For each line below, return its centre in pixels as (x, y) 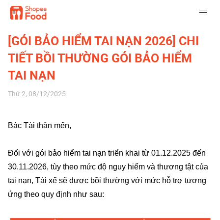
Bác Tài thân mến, (40, 125)
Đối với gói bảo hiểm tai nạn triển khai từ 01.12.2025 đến (107, 153)
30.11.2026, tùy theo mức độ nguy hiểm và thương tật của (108, 167)
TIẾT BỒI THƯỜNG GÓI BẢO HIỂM (100, 58)
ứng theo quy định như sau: (56, 194)
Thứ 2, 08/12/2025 (37, 94)
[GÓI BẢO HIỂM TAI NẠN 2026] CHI (103, 41)
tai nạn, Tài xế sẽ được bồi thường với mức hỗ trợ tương (107, 180)
